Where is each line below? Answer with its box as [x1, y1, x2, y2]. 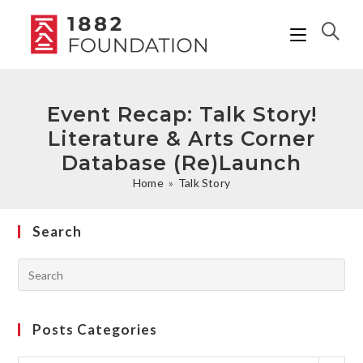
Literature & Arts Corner [48, 126, 315, 151]
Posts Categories [32, 321, 158, 338]
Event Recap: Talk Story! [46, 102, 317, 126]
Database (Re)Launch [62, 151, 301, 175]
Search [32, 223, 83, 240]
